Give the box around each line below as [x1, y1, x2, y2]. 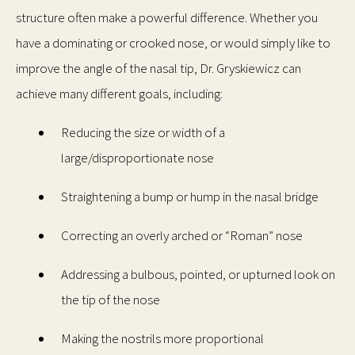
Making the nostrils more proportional [61, 330, 264, 348]
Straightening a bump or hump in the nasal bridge [61, 188, 319, 206]
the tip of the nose [61, 291, 160, 309]
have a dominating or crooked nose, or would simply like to [16, 34, 330, 52]
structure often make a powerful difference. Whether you [16, 9, 318, 27]
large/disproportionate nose [61, 149, 214, 167]
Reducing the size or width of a [61, 124, 225, 142]
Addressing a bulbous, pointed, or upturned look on [61, 265, 335, 284]
